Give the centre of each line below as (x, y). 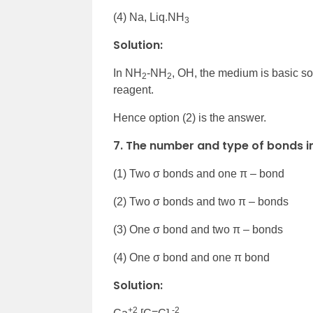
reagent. (133, 89)
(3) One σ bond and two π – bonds (198, 229)
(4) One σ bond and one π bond (191, 257)
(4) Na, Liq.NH (149, 17)
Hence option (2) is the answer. (190, 117)
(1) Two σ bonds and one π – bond (199, 173)
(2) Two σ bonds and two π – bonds (201, 201)
